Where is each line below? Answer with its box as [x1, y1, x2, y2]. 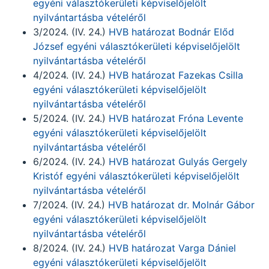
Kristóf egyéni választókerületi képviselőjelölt [33, 170, 240, 182]
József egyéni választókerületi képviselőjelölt [33, 40, 240, 52]
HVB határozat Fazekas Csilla [109, 69, 243, 81]
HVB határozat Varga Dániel [109, 242, 236, 254]
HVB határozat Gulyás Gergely [109, 156, 247, 168]
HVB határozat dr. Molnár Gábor [108, 199, 255, 211]
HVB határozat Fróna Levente [109, 112, 243, 124]
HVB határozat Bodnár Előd [109, 26, 234, 38]
